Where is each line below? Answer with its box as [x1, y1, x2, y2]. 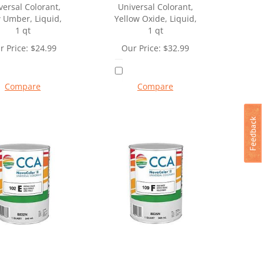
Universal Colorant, [117, 1, 193, 13]
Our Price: [121, 42, 161, 54]
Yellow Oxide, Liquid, [114, 13, 197, 25]
